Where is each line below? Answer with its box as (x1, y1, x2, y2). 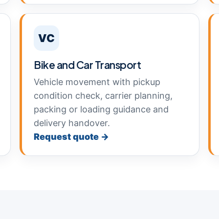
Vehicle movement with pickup (34, 77, 160, 87)
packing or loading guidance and (34, 104, 169, 114)
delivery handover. (34, 118, 110, 128)
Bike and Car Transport (34, 58, 141, 71)
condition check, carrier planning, (34, 90, 173, 101)
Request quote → (34, 131, 109, 142)
